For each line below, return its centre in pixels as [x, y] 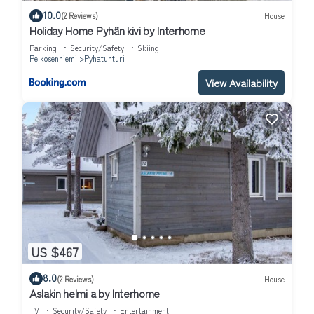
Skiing [148, 47]
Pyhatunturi [104, 58]
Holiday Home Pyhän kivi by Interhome [117, 30]
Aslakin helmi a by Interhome [95, 293]
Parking [43, 47]
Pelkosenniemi [53, 58]
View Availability [241, 82]
